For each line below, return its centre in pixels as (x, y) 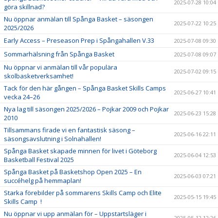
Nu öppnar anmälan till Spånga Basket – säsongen (79, 19)
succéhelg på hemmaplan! (43, 181)
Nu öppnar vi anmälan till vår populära (61, 67)
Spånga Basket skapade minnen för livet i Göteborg (80, 151)
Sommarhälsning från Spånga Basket (59, 54)
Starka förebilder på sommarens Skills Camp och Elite (83, 193)
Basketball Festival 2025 (39, 160)
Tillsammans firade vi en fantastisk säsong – (70, 130)
